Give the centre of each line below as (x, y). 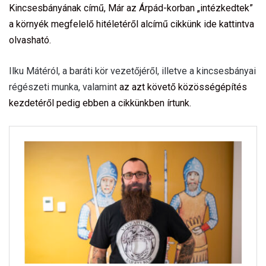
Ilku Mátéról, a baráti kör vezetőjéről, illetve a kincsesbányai (132, 71)
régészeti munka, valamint (64, 87)
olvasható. (30, 40)
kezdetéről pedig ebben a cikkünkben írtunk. (100, 103)
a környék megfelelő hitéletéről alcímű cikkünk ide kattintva (132, 24)
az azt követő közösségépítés (183, 87)
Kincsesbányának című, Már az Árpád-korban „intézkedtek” (131, 8)
